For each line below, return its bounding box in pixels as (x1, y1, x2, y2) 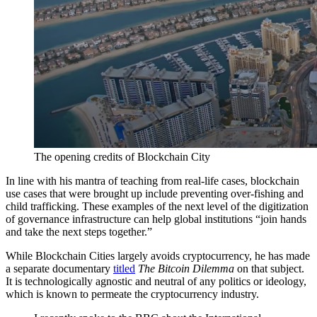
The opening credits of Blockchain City (34, 150, 210, 163)
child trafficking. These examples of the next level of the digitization (6, 200, 309, 212)
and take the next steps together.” (6, 225, 152, 238)
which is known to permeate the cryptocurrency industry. (6, 287, 259, 300)
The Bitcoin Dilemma (138, 262, 234, 275)
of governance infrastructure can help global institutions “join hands (6, 212, 306, 225)
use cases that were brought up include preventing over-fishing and (6, 187, 304, 200)
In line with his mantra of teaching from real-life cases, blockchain (6, 174, 299, 187)
